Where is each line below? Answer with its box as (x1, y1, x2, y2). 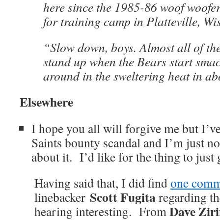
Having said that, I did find (34, 174, 170, 191)
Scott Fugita (90, 188, 156, 206)
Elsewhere (20, 92, 73, 111)
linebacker (34, 189, 90, 205)
